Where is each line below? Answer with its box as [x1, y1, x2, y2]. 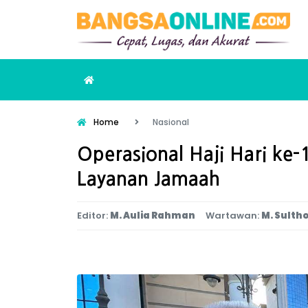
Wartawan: [206, 209, 259, 223]
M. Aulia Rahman [110, 209, 195, 223]
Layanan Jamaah [77, 169, 220, 189]
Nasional [153, 116, 189, 129]
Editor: [77, 209, 108, 223]
